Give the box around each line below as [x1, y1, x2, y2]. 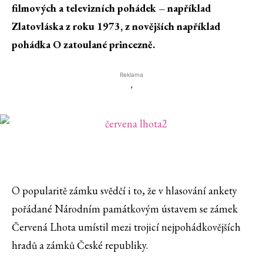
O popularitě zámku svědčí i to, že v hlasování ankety [12, 184, 237, 198]
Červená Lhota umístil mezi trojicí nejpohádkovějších [12, 220, 241, 234]
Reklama [120, 71, 143, 79]
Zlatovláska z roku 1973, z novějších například [12, 19, 220, 33]
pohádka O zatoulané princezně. [12, 38, 155, 52]
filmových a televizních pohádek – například [12, 1, 211, 15]
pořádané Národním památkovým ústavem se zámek [12, 202, 238, 216]
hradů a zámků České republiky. [12, 238, 148, 252]
